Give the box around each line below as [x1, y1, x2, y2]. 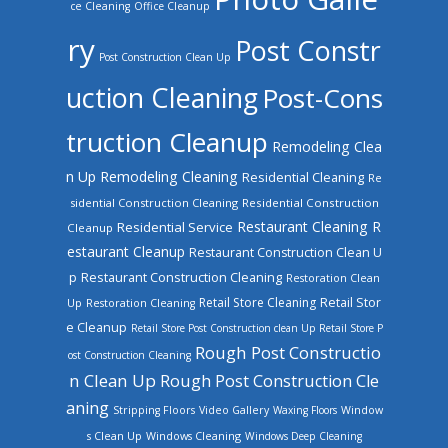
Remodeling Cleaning [100, 166, 238, 186]
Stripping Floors [112, 402, 195, 417]
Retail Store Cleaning [199, 293, 316, 311]
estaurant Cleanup [66, 241, 185, 261]
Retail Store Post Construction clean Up [130, 320, 315, 335]
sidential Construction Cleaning [69, 194, 238, 210]
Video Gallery [198, 402, 269, 417]
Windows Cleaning [145, 427, 241, 443]
